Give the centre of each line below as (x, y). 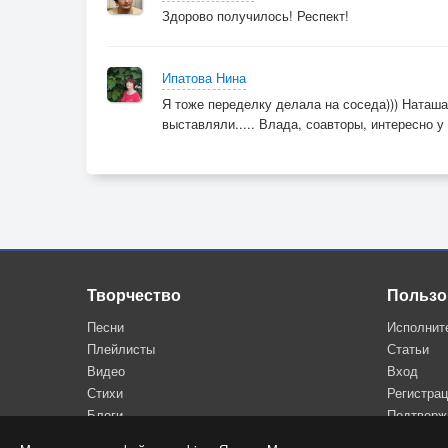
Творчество (134, 294)
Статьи (408, 348)
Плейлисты (121, 348)
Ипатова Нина (204, 77)
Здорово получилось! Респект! (255, 15)
